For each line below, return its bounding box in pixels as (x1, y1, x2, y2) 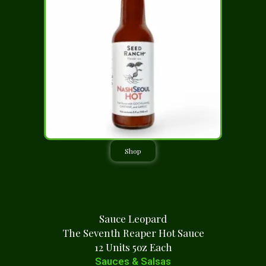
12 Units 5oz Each (94, 240, 172, 254)
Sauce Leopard (99, 212, 167, 225)
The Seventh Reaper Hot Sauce (62, 226, 204, 239)
